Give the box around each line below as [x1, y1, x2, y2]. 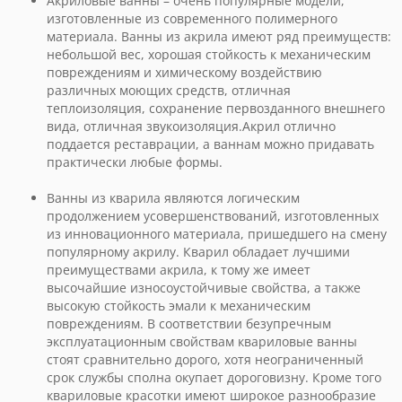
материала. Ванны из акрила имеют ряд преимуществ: [47, 28, 391, 45]
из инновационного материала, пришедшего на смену [47, 225, 387, 242]
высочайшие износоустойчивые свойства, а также [47, 279, 361, 296]
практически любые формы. [47, 153, 223, 170]
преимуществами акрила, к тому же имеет [47, 261, 310, 278]
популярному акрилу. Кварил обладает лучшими [47, 243, 350, 260]
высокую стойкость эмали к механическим [47, 297, 310, 314]
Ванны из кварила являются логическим [47, 189, 300, 206]
